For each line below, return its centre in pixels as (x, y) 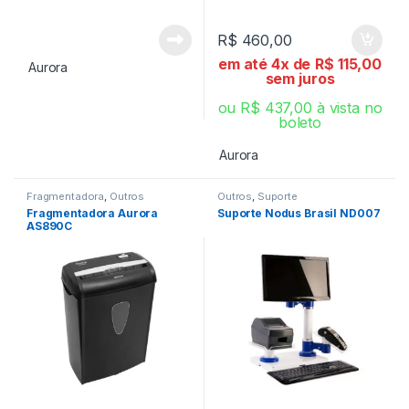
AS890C (50, 225)
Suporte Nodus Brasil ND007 (299, 213)
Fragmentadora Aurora (93, 213)
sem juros (300, 78)
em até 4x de (265, 63)
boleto (300, 122)
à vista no (349, 107)
